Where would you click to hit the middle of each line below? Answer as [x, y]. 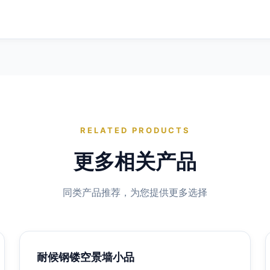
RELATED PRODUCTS [135, 130]
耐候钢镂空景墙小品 [86, 257]
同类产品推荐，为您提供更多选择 [135, 192]
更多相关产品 [135, 161]
